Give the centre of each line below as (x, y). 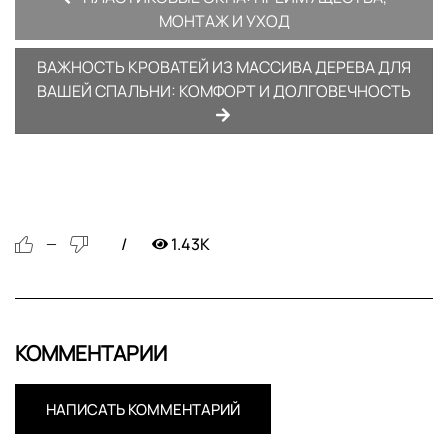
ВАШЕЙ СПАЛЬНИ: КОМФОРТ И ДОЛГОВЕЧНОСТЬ (224, 90)
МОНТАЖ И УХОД (224, 20)
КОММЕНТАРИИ (91, 352)
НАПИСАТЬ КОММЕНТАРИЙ (143, 409)
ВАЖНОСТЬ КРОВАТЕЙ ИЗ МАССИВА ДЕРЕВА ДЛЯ (224, 66)
